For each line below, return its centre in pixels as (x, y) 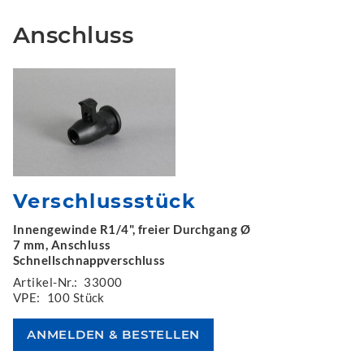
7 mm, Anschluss (62, 245)
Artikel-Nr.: (45, 282)
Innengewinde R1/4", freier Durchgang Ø (132, 229)
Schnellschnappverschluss (89, 260)
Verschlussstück (104, 201)
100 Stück (76, 297)
